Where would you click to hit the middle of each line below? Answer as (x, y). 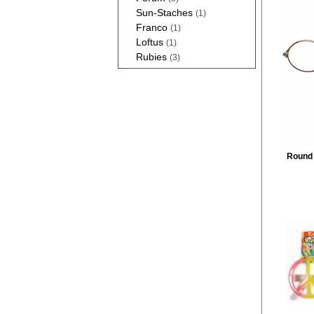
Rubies (153, 57)
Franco (153, 27)
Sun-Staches (166, 13)
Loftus (151, 42)
